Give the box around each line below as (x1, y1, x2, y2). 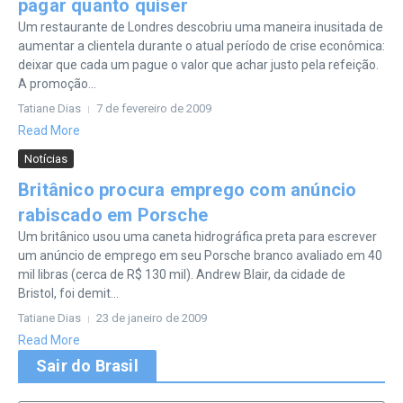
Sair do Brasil (36, 356, 139, 375)
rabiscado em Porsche (18, 204, 208, 226)
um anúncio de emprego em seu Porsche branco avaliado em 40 (18, 248, 382, 263)
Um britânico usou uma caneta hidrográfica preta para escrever (18, 229, 377, 244)
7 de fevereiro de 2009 (96, 102, 211, 115)
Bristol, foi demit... (18, 286, 119, 300)
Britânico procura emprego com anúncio (18, 179, 357, 201)
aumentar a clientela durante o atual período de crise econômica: (18, 39, 385, 53)
